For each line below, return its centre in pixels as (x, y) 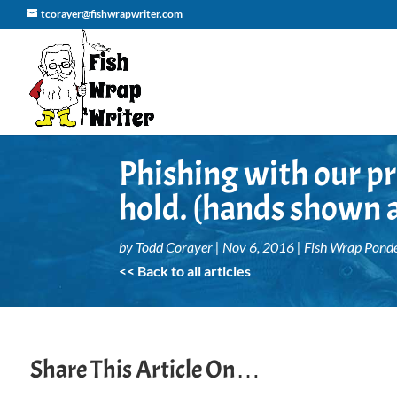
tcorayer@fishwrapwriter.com (112, 14)
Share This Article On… (145, 369)
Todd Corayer (175, 246)
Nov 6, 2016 (259, 246)
